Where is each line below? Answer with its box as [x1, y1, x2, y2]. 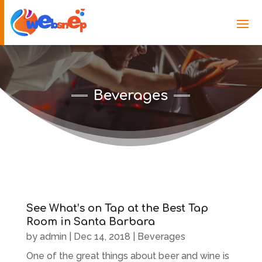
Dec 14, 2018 [73, 230, 130, 242]
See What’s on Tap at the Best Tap [26, 202, 208, 214]
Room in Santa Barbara [26, 215, 155, 227]
